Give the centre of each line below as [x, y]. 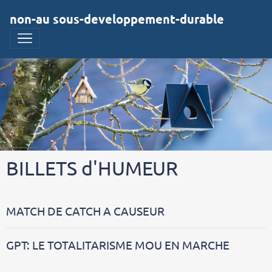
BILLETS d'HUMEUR [92, 168]
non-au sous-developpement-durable [117, 19]
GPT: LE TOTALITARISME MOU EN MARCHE [118, 244]
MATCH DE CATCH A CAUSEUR [85, 210]
